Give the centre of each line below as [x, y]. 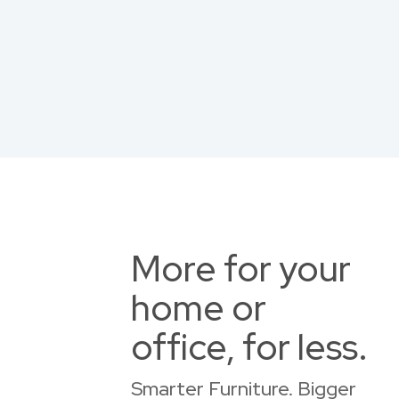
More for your [241, 269]
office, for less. [249, 347]
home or [199, 308]
